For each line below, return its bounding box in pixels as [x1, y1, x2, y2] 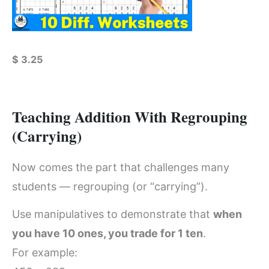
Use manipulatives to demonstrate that [12, 208, 213, 221]
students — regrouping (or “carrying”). [12, 180, 208, 193]
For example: [12, 246, 77, 259]
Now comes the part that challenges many [12, 160, 229, 174]
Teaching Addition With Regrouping [12, 105, 247, 128]
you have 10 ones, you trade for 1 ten [12, 227, 203, 240]
